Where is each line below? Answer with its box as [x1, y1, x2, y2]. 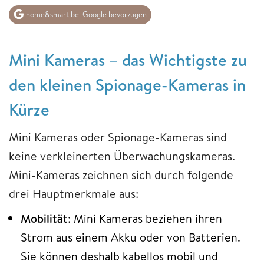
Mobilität [21, 210, 68, 227]
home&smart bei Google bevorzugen [24, 9, 147, 20]
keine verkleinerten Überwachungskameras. [9, 148, 235, 164]
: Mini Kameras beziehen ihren [68, 210, 222, 227]
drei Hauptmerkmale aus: [9, 186, 138, 202]
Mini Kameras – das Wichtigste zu [9, 48, 247, 72]
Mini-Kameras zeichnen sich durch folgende [9, 167, 233, 183]
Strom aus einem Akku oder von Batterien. [21, 229, 240, 246]
